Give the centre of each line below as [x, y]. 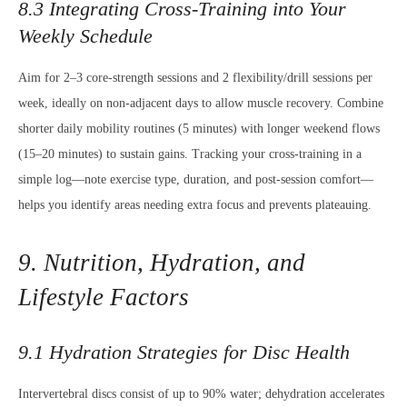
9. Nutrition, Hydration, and [162, 263]
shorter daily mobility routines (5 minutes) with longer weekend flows [199, 129]
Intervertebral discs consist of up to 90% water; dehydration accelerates [201, 394]
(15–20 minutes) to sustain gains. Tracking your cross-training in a [190, 154]
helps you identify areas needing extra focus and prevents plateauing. [195, 205]
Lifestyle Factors [104, 297]
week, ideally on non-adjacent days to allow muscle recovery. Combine [201, 103]
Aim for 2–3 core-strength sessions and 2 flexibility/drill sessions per [195, 78]
